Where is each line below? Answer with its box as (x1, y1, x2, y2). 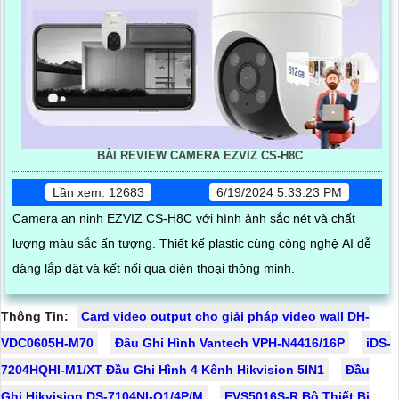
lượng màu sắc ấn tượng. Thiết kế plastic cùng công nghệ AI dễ (12, 235, 159, 250)
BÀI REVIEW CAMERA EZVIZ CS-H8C (96, 148, 303, 162)
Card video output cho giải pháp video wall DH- (81, 308, 370, 323)
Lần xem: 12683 (53, 184, 145, 199)
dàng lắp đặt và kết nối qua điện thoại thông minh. (12, 260, 295, 275)
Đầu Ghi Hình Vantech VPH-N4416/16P (115, 335, 345, 350)
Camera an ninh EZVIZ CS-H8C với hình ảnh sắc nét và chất (12, 210, 355, 225)
